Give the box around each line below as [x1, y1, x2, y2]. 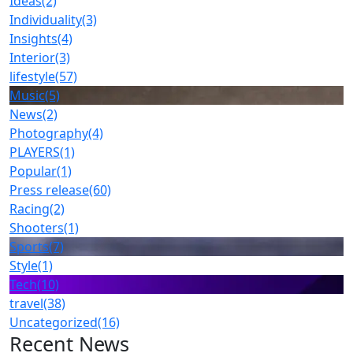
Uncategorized [9, 314, 98, 331]
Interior [9, 49, 55, 66]
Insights [9, 30, 58, 47]
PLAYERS [9, 143, 60, 161]
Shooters [9, 219, 64, 236]
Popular [9, 162, 57, 180]
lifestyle [9, 68, 55, 85]
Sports [9, 238, 49, 255]
